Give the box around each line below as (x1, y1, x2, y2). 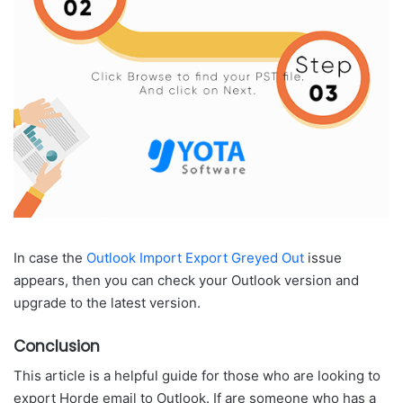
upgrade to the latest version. (13, 293, 201, 311)
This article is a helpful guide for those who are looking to (13, 367, 381, 384)
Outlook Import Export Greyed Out (86, 248, 304, 266)
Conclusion (13, 335, 100, 357)
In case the (13, 248, 86, 266)
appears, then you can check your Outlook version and (13, 271, 359, 289)
